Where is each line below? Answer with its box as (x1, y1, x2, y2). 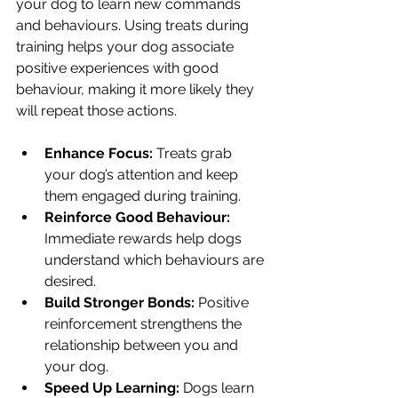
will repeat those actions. (16, 102, 177, 119)
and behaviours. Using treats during (16, 17, 252, 34)
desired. (44, 273, 96, 290)
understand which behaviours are (44, 251, 267, 268)
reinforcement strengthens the (44, 315, 245, 332)
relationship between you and (44, 337, 242, 354)
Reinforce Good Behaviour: (44, 209, 230, 226)
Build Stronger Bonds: (44, 294, 195, 311)
